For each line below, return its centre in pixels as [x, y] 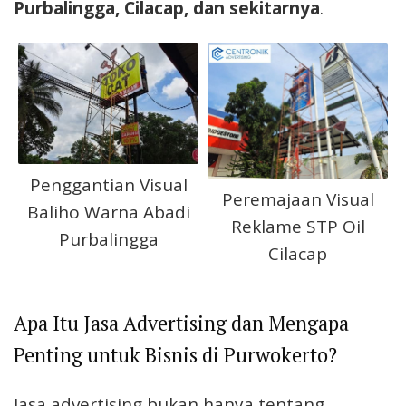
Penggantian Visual [108, 184]
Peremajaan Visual [298, 200]
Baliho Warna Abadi [108, 212]
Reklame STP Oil [298, 227]
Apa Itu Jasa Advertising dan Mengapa [181, 323]
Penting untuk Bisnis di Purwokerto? [175, 354]
